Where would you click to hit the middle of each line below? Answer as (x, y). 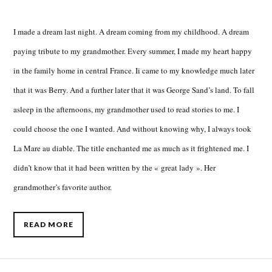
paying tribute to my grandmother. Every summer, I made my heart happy (133, 51)
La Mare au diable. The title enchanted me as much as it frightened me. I (131, 148)
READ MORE (49, 225)
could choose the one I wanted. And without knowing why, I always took (133, 128)
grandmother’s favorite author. (63, 187)
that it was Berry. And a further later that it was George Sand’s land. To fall (134, 90)
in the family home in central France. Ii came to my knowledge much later (134, 70)
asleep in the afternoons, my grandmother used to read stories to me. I (127, 109)
